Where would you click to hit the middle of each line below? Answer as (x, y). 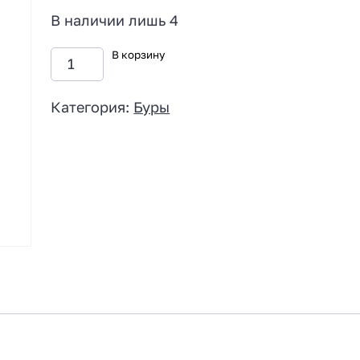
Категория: (92, 106)
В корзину (138, 54)
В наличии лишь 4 (115, 20)
